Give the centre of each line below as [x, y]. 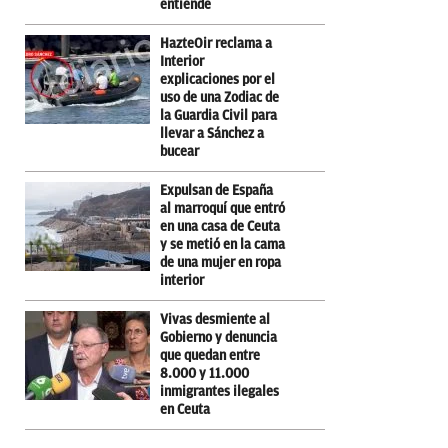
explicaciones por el [217, 79]
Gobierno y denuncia [218, 337]
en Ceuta [185, 409]
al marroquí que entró [222, 208]
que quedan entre [210, 355]
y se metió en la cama [222, 244]
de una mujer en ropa [220, 262]
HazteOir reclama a [216, 43]
